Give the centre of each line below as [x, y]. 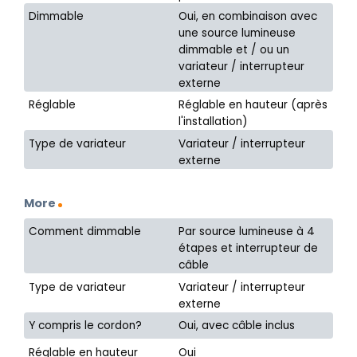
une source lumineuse [237, 33]
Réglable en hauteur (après [253, 105]
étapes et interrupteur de [249, 249]
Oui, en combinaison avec [248, 16]
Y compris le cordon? [86, 326]
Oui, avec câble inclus [237, 326]
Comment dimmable [85, 232]
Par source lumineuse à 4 [247, 232]
